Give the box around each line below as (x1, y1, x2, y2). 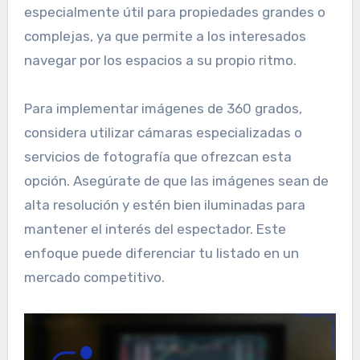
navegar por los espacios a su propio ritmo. (23, 52, 297, 69)
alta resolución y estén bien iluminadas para (23, 197, 305, 214)
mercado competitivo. (23, 269, 165, 286)
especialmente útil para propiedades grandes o (23, 4, 325, 21)
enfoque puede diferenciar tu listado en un (23, 245, 299, 262)
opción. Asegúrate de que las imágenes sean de (23, 173, 329, 190)
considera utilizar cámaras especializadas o (23, 125, 302, 141)
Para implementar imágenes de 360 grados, (23, 100, 302, 117)
